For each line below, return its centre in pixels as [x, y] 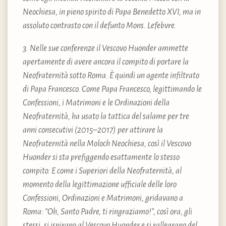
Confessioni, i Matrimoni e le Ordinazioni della [96, 103]
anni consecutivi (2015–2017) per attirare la [93, 130]
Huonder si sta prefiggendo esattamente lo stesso [101, 157]
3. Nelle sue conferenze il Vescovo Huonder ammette [105, 48]
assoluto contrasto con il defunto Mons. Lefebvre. [100, 25]
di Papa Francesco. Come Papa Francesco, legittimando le [112, 89]
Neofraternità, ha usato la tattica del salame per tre [106, 116]
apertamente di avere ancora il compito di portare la [106, 62]
